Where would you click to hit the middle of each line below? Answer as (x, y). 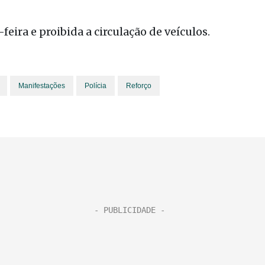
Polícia (96, 86)
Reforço (139, 86)
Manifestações (42, 86)
